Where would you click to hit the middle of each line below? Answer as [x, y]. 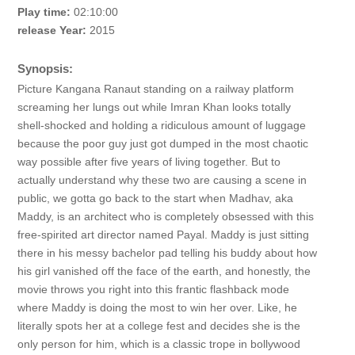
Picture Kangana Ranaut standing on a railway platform [155, 89]
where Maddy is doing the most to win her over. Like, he [157, 307]
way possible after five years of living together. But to [149, 162]
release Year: [53, 30]
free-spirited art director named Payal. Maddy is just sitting [163, 235]
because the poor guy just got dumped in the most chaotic [162, 143]
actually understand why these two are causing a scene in [162, 180]
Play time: [45, 12]
